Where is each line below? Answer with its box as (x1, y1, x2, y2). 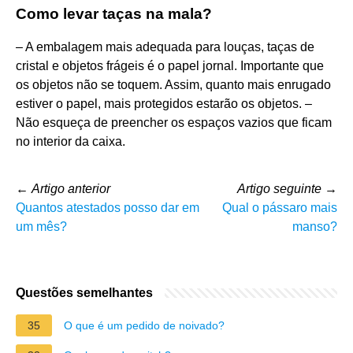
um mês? (16, 219, 67, 233)
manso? (292, 219, 337, 233)
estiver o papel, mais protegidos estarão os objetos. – (16, 96, 312, 110)
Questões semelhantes (16, 285, 153, 299)
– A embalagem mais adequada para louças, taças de (16, 39, 314, 54)
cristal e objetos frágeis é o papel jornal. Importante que (16, 58, 324, 72)
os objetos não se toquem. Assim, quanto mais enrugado (16, 77, 331, 91)
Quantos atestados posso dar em (16, 200, 199, 214)
